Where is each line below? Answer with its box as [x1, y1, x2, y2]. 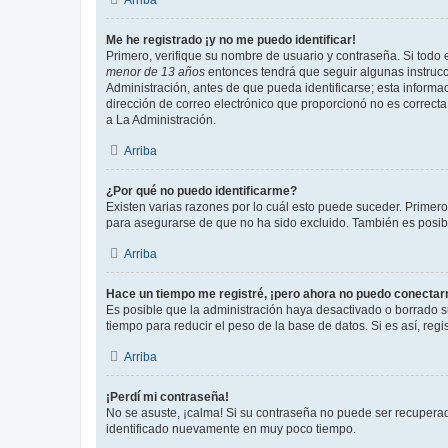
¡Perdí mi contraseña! [106, 390, 229, 404]
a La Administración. [106, 113, 216, 127]
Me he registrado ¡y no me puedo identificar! [106, 33, 356, 47]
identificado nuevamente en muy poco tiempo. [106, 422, 356, 436]
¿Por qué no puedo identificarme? [106, 184, 297, 198]
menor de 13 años [106, 65, 205, 79]
